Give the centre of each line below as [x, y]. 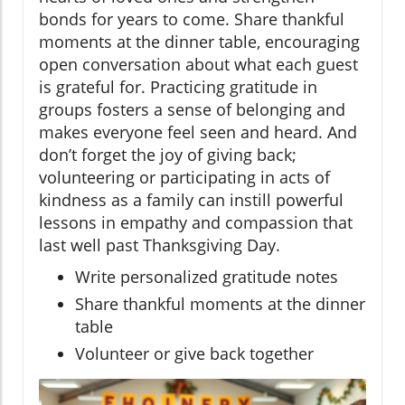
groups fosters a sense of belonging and [192, 109]
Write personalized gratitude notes [207, 276]
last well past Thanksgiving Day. [160, 245]
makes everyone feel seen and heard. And [198, 132]
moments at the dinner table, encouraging [199, 41]
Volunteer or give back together [194, 353]
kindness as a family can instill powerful [191, 199]
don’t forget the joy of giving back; [168, 154]
